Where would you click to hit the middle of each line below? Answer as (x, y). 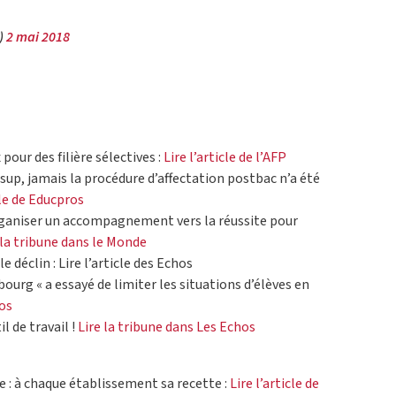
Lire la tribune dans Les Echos (167, 327)
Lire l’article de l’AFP (225, 158)
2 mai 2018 (38, 38)
